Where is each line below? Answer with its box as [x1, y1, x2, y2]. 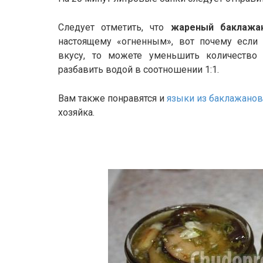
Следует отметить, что [58, 22, 171, 33]
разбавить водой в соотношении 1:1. [58, 64, 219, 75]
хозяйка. [58, 107, 95, 118]
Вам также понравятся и [58, 93, 167, 104]
